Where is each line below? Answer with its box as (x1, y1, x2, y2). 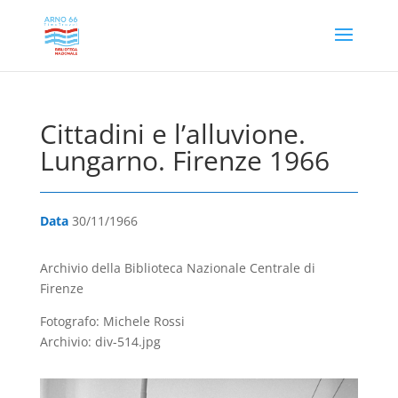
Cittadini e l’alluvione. (39, 115, 306, 152)
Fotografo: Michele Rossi (39, 313, 185, 330)
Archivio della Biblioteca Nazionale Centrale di (39, 259, 315, 276)
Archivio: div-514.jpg (39, 333, 161, 350)
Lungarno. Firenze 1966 (39, 142, 330, 179)
